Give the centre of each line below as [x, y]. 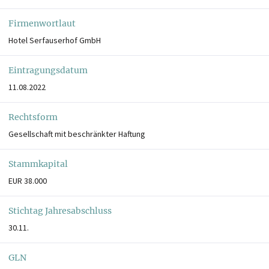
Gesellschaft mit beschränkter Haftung [77, 134]
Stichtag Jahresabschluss [60, 210]
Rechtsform [33, 117]
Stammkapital [38, 164]
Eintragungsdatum [48, 70]
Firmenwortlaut [42, 23]
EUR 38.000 [28, 180]
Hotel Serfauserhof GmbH [55, 40]
